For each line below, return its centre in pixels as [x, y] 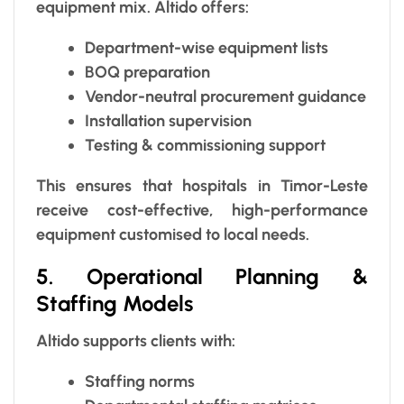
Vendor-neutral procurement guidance [225, 96]
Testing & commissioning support [205, 145]
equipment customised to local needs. [173, 234]
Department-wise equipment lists [207, 47]
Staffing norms [140, 381]
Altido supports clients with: [136, 340]
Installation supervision [168, 120]
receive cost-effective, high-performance [202, 210]
